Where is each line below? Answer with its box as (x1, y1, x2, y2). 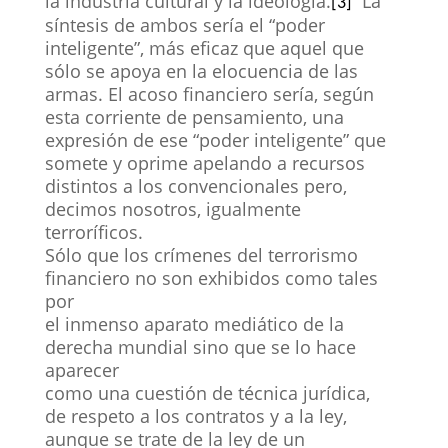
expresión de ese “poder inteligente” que (44, 127, 386, 152)
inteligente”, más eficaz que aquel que (44, 35, 364, 60)
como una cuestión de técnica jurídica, (44, 380, 375, 405)
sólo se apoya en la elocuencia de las (44, 58, 358, 83)
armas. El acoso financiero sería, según (44, 81, 374, 106)
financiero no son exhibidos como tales (44, 265, 378, 290)
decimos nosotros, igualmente (44, 196, 301, 221)
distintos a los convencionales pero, (44, 173, 347, 198)
